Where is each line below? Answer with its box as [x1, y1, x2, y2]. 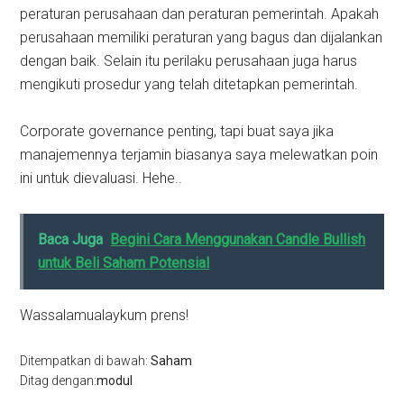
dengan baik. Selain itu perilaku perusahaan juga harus [20, 52, 358, 70]
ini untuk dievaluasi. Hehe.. [20, 170, 183, 188]
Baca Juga [38, 231, 104, 249]
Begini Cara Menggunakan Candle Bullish [110, 231, 366, 249]
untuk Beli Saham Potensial [38, 254, 210, 272]
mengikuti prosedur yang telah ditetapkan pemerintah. [20, 76, 359, 94]
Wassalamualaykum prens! [20, 307, 189, 325]
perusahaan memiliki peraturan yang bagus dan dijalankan [20, 29, 383, 47]
